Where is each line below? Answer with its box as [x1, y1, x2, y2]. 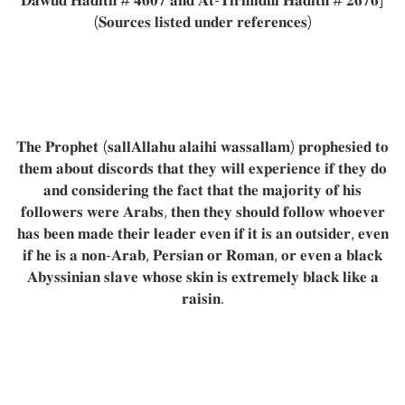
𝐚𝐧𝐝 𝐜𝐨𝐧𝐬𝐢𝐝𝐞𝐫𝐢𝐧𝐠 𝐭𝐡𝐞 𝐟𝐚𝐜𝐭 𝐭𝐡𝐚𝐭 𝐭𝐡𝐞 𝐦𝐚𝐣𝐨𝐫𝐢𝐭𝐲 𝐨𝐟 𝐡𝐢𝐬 [43, 181, 362, 199]
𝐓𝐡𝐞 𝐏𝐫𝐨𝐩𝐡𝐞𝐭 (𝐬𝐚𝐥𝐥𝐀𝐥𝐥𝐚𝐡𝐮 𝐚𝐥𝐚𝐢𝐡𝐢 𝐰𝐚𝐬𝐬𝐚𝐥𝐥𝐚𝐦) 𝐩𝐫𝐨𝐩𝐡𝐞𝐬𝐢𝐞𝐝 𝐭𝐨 [16, 137, 389, 155]
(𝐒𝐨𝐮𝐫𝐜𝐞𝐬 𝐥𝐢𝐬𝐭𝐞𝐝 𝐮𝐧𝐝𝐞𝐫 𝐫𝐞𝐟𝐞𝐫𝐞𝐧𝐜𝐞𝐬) [93, 13, 312, 31]
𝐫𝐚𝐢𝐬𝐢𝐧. [181, 289, 224, 307]
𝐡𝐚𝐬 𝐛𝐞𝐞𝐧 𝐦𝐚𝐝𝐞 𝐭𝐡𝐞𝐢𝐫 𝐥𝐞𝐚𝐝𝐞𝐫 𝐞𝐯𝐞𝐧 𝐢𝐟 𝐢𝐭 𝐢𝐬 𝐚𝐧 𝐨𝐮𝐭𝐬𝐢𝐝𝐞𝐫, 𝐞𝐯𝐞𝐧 [16, 224, 389, 242]
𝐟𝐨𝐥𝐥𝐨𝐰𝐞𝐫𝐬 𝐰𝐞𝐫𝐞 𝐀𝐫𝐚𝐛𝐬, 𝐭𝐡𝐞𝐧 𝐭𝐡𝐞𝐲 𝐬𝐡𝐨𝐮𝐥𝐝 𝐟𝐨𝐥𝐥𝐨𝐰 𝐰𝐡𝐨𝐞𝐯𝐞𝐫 [20, 202, 385, 221]
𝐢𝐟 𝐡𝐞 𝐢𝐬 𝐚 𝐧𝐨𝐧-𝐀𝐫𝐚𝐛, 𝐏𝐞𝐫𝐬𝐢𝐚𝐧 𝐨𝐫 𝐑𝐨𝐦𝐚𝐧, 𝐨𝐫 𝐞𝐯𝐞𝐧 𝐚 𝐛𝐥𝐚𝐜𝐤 [23, 246, 382, 264]
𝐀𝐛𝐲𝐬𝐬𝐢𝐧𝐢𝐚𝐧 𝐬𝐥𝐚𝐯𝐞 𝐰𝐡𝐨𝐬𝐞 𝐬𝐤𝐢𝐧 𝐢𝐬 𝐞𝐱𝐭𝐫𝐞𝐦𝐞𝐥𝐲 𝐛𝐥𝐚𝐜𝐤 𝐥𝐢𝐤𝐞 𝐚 [26, 268, 379, 286]
